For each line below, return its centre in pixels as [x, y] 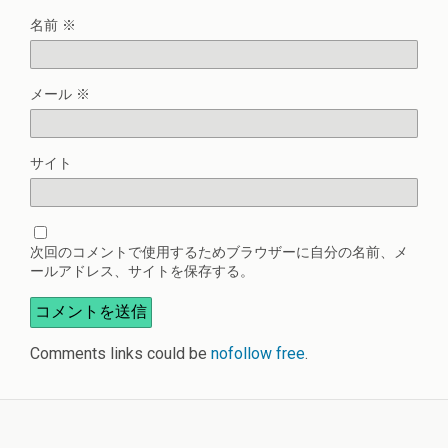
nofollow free [258, 353]
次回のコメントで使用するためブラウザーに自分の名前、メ [219, 252]
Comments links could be [120, 353]
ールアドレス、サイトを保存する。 [142, 271]
